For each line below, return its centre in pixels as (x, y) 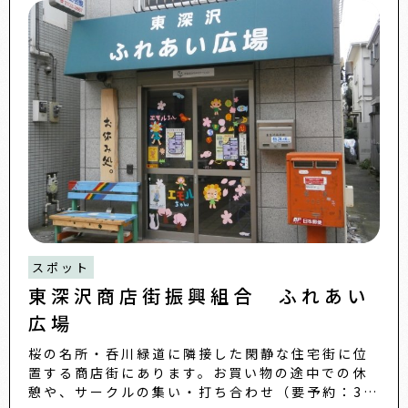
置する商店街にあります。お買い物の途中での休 (198, 373)
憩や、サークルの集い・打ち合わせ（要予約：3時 (204, 392)
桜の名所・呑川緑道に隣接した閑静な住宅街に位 (199, 354)
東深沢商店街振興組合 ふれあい (199, 296)
